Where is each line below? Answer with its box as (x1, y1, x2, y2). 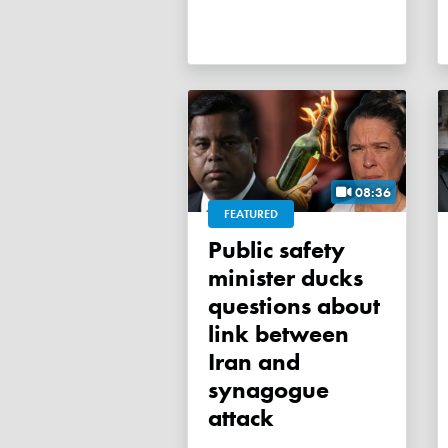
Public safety (208, 234, 222, 266)
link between (208, 318, 349, 350)
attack (208, 402, 274, 434)
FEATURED (224, 206, 278, 223)
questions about (208, 290, 380, 322)
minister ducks (208, 262, 363, 294)
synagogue (208, 374, 329, 406)
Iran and (208, 346, 300, 378)
